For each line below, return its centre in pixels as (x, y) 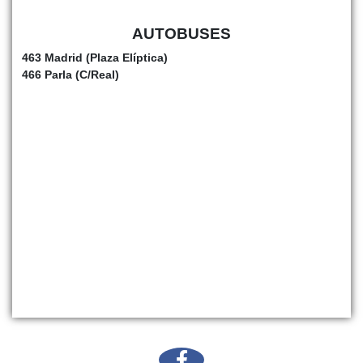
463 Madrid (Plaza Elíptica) (95, 57)
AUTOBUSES (181, 33)
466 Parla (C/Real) (70, 74)
